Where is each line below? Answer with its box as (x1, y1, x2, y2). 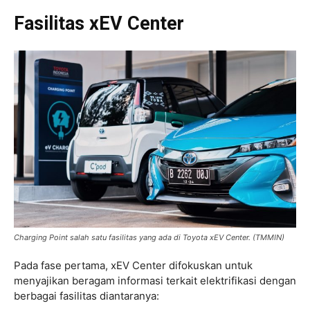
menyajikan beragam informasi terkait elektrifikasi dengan (14, 273, 296, 287)
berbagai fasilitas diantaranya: (14, 289, 159, 302)
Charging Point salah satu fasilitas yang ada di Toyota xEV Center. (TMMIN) (14, 232, 284, 242)
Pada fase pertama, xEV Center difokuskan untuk (14, 258, 253, 272)
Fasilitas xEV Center (14, 12, 184, 35)
